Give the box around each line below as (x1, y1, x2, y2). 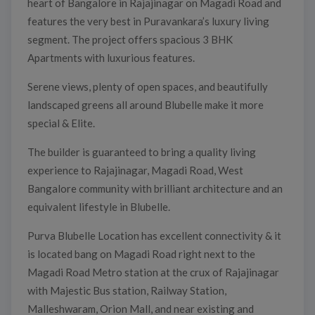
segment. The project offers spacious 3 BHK (27, 32, 233, 46)
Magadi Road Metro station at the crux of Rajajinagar (27, 265, 279, 278)
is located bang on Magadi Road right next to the (27, 247, 255, 260)
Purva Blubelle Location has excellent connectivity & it (27, 229, 281, 242)
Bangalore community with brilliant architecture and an (27, 181, 283, 195)
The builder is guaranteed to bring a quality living (27, 145, 256, 158)
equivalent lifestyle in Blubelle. (27, 200, 170, 213)
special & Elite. (27, 116, 95, 129)
